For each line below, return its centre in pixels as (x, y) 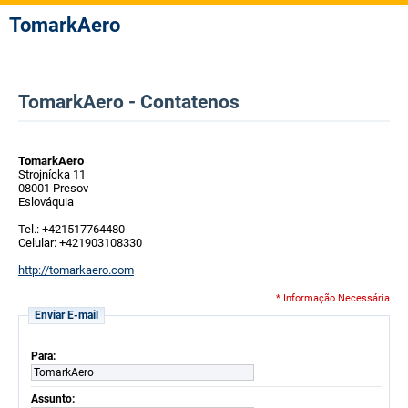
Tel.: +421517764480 (71, 229)
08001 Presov (53, 188)
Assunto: (54, 399)
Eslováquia (46, 202)
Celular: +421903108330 (80, 243)
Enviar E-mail (66, 315)
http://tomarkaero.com (76, 270)
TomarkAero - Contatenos (129, 102)
